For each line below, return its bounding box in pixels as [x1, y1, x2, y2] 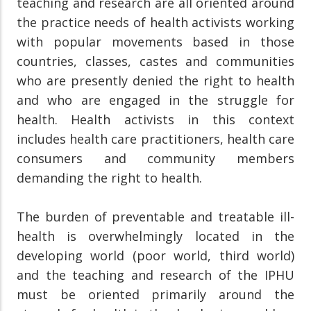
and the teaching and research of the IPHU [17, 266, 294, 283]
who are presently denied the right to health [17, 72, 294, 89]
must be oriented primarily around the [17, 285, 294, 303]
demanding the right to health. [17, 169, 202, 186]
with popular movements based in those [17, 33, 294, 50]
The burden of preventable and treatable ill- [17, 208, 294, 225]
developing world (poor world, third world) [17, 246, 294, 264]
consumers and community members [17, 149, 294, 167]
